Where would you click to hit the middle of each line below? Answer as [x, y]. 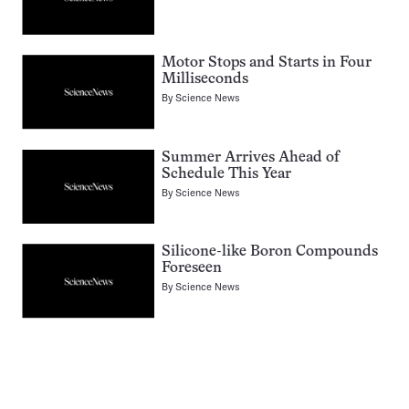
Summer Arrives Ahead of [251, 157]
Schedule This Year [226, 174]
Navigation [240, 381]
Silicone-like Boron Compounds [270, 252]
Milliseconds [205, 80]
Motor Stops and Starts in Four [267, 63]
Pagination [240, 363]
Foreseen [192, 269]
